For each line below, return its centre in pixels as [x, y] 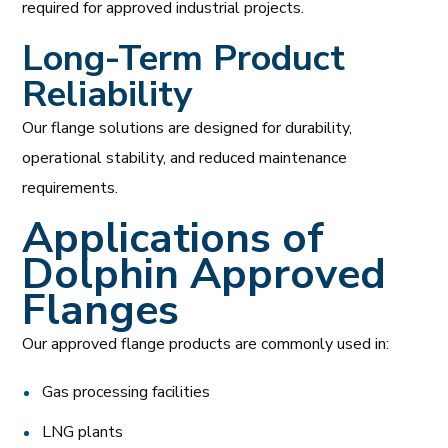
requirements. [70, 187]
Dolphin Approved [204, 274]
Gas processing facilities [126, 391]
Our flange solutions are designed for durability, [187, 127]
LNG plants [83, 431]
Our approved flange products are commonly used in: [206, 343]
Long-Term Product [184, 58]
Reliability [107, 94]
